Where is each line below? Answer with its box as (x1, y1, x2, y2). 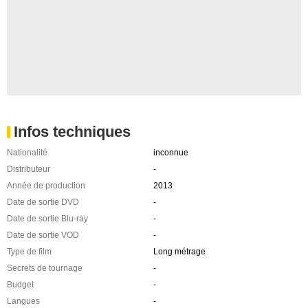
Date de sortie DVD (7, 197, 79, 207)
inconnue (153, 148, 188, 157)
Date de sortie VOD (7, 230, 79, 240)
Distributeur (7, 164, 50, 174)
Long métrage (153, 247, 206, 256)
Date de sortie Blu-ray (7, 214, 88, 223)
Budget (7, 280, 34, 289)
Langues (7, 296, 40, 306)
